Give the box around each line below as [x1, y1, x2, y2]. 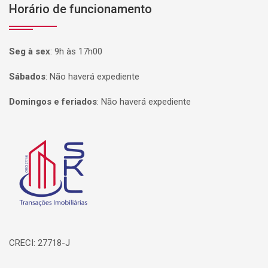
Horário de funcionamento [9, 2, 152, 16]
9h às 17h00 [54, 46, 102, 57]
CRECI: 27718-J [9, 237, 70, 248]
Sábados [9, 71, 45, 82]
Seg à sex [9, 46, 50, 57]
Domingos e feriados [9, 96, 97, 107]
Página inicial [9, 131, 78, 145]
